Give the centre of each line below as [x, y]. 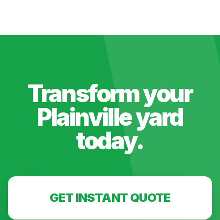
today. [110, 141]
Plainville [84, 117]
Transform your [110, 94]
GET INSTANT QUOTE [110, 198]
